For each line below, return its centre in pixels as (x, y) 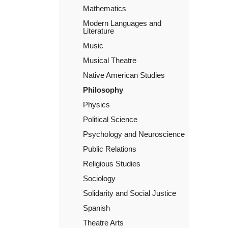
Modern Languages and (122, 23)
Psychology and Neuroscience (134, 134)
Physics (96, 105)
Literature (98, 31)
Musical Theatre (110, 60)
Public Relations (110, 149)
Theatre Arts (103, 223)
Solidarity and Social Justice (130, 193)
